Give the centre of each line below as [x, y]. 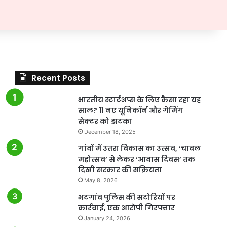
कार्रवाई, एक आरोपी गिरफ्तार [126, 207]
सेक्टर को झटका [105, 121]
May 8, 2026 [101, 180]
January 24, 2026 [107, 218]
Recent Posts [58, 78]
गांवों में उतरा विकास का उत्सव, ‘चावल [139, 148]
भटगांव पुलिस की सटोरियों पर [126, 197]
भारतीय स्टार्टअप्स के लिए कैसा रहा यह [139, 100]
